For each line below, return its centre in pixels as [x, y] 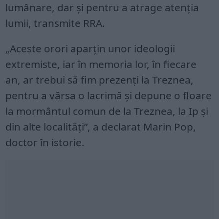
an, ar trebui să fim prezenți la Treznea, [100, 80]
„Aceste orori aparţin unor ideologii [90, 49]
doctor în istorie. [45, 142]
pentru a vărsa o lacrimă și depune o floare [109, 96]
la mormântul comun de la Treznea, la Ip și [107, 111]
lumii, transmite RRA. [55, 23]
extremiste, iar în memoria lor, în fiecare [101, 64]
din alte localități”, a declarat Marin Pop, [101, 127]
